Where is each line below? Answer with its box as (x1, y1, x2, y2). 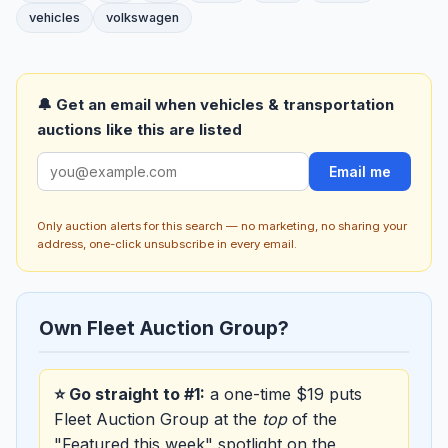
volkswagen (106, 10, 179, 26)
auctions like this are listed (37, 120, 242, 140)
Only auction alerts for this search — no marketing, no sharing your (37, 218, 407, 233)
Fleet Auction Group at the (54, 408, 262, 429)
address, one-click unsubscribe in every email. (37, 236, 297, 251)
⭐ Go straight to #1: (54, 383, 205, 404)
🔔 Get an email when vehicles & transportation (37, 95, 394, 115)
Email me (329, 163, 391, 181)
